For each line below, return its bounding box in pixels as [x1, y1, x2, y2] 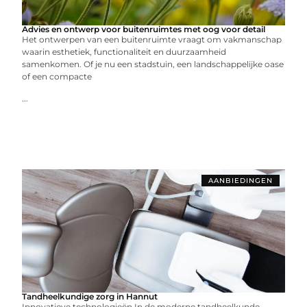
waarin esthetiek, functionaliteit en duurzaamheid [22, 47, 227, 57]
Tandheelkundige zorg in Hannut [22, 291, 158, 302]
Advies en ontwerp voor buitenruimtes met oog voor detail [22, 24, 266, 34]
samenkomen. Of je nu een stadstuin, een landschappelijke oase [22, 59, 284, 69]
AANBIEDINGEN [208, 176, 273, 185]
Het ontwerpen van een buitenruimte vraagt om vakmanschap [22, 34, 282, 45]
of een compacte [22, 71, 93, 82]
